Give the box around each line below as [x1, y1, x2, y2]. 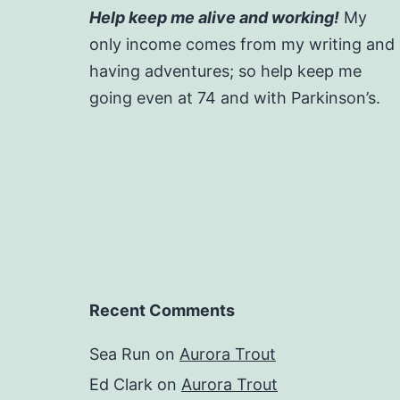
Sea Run [89, 345, 151, 364]
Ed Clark [89, 375, 153, 395]
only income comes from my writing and [89, 35, 395, 54]
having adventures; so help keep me [89, 62, 362, 81]
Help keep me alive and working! [89, 8, 339, 28]
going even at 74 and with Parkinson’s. [89, 88, 380, 108]
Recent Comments [89, 301, 235, 321]
